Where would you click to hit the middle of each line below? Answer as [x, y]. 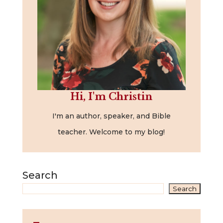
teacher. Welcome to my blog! [111, 132]
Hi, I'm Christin [111, 96]
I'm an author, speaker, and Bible [111, 116]
